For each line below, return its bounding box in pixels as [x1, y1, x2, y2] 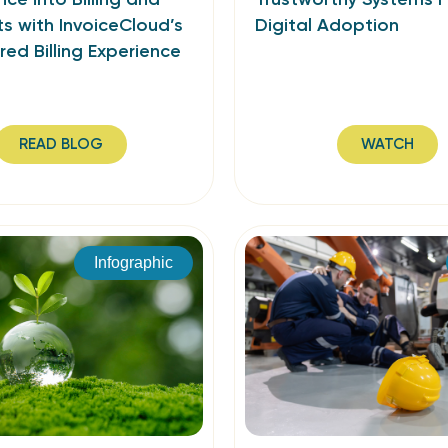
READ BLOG [19, 135, 103, 153]
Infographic [94, 254, 173, 271]
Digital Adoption [255, 14, 399, 36]
